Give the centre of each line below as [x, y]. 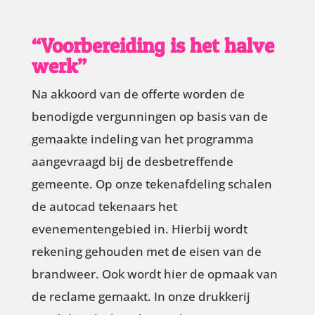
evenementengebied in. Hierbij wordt [139, 229]
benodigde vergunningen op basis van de [149, 116]
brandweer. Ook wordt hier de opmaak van [154, 274]
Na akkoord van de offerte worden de [138, 94]
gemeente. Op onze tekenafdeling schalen [152, 184]
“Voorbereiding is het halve [153, 45]
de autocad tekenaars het [104, 206]
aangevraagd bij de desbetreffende [132, 161]
